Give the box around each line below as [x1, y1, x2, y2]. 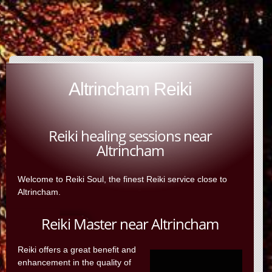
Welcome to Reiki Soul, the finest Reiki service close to [18, 174, 228, 184]
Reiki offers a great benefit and [18, 245, 137, 254]
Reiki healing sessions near [48, 126, 212, 146]
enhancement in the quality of [18, 257, 132, 267]
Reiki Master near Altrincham [41, 214, 219, 234]
